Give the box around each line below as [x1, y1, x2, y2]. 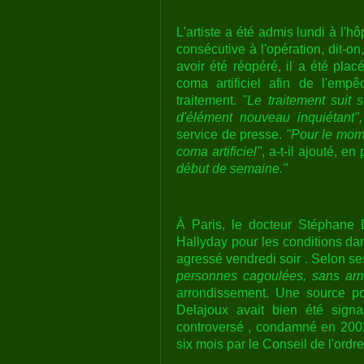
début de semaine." [176, 161, 288, 175]
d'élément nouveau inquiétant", [176, 110, 362, 124]
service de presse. [176, 127, 286, 141]
